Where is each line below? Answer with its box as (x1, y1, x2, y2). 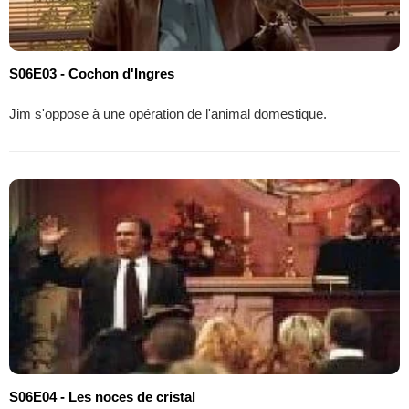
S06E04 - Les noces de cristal (9, 388, 195, 404)
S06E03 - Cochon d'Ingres (9, 65, 174, 81)
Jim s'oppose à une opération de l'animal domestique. (9, 105, 327, 121)
